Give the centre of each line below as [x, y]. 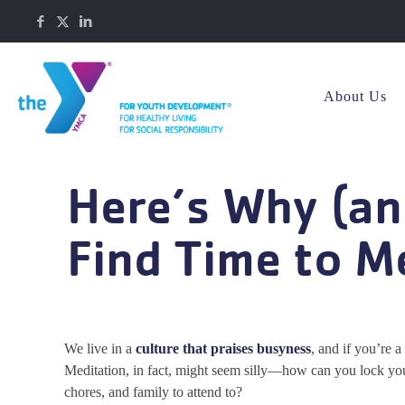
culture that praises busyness [224, 348]
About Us [355, 96]
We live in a [100, 348]
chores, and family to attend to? [154, 392]
